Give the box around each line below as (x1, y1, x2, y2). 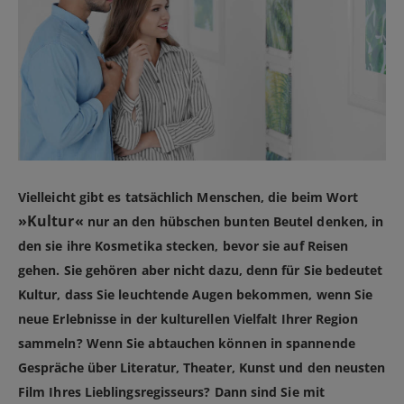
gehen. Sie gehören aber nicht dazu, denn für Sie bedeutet (18, 262, 383, 280)
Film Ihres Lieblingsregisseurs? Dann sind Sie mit (18, 383, 325, 401)
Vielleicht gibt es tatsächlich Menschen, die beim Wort (18, 188, 359, 207)
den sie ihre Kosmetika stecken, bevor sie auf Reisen (18, 237, 349, 255)
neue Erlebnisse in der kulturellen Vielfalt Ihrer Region (18, 310, 359, 328)
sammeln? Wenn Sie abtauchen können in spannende (18, 335, 355, 353)
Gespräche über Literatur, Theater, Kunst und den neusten (18, 359, 386, 377)
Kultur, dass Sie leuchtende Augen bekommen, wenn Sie (18, 286, 373, 304)
